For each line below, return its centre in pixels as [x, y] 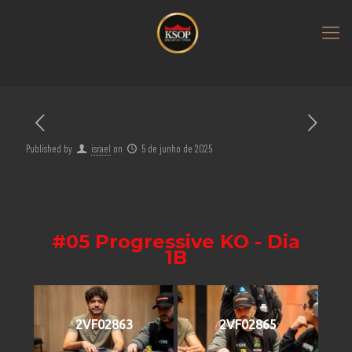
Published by [49, 148]
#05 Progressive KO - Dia [176, 242]
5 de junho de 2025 [177, 148]
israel [101, 148]
